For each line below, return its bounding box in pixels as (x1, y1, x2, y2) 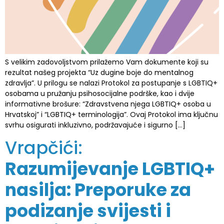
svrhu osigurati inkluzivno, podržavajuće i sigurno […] (5, 120, 185, 130)
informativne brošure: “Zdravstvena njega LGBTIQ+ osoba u (5, 99, 211, 109)
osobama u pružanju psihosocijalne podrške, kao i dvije (5, 88, 194, 98)
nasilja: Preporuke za (5, 177, 191, 202)
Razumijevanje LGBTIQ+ (5, 156, 215, 181)
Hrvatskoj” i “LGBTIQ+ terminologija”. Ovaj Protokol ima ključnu (5, 109, 218, 119)
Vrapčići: (5, 135, 82, 160)
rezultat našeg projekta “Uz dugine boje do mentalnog (5, 67, 193, 77)
